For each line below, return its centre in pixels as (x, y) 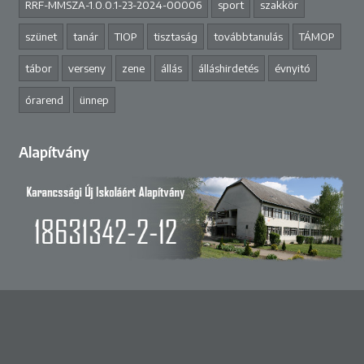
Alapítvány (54, 152)
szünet (41, 36)
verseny (87, 68)
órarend (44, 100)
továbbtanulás (248, 36)
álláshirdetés (228, 68)
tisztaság (175, 36)
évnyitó (292, 68)
